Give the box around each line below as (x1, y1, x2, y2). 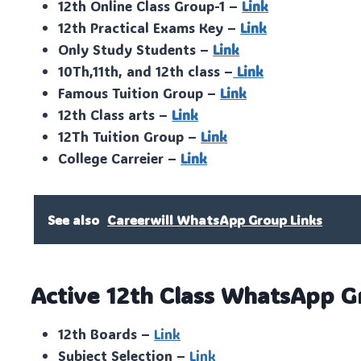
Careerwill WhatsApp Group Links (107, 210, 323, 228)
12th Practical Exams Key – (58, 18, 241, 36)
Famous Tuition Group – (58, 83, 221, 102)
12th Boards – (58, 324, 155, 342)
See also (48, 210, 100, 228)
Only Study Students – (58, 39, 214, 58)
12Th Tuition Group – (58, 127, 201, 145)
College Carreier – (58, 148, 181, 167)
